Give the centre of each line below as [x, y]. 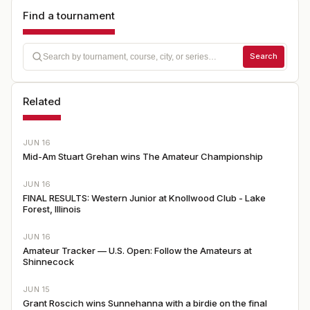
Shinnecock [48, 261]
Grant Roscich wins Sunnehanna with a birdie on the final [145, 303]
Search [264, 56]
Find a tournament [69, 15]
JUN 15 [37, 289]
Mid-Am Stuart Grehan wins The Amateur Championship [143, 156]
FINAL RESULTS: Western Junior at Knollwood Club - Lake [144, 198]
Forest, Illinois [52, 209]
